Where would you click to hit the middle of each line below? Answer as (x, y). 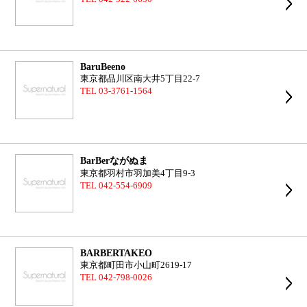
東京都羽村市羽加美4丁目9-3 (138, 173)
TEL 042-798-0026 (116, 278)
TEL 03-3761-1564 (116, 91)
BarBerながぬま (114, 160)
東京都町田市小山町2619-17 (136, 265)
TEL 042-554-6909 (116, 186)
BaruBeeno (103, 66)
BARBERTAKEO (116, 253)
